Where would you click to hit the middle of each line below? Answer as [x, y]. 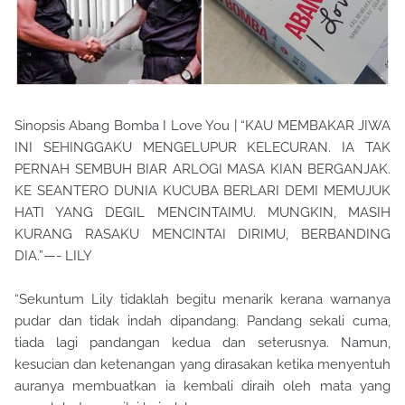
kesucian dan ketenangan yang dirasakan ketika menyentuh [202, 364]
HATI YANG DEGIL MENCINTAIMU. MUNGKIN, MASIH [202, 212]
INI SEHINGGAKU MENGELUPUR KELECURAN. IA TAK [202, 147]
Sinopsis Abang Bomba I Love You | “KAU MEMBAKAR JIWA [202, 125]
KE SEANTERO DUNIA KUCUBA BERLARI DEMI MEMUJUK [202, 190]
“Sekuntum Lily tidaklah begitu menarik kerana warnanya [202, 299]
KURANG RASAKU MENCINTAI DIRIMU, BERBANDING [202, 234]
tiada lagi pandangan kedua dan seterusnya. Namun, [202, 342]
